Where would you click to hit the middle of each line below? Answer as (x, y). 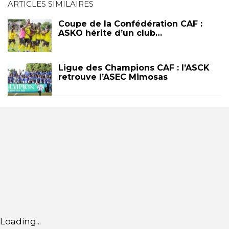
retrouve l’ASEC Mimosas (113, 77)
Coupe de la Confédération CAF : (130, 24)
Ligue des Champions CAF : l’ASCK (134, 67)
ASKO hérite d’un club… (110, 33)
